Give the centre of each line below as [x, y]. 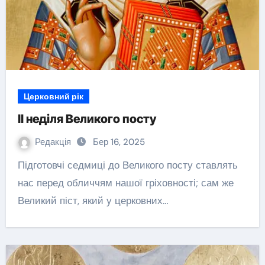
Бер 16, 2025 [119, 142]
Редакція [54, 142]
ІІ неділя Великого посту [87, 119]
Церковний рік [53, 96]
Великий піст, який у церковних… [93, 201]
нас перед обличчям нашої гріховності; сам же [125, 183]
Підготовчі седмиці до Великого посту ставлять [21, 165]
